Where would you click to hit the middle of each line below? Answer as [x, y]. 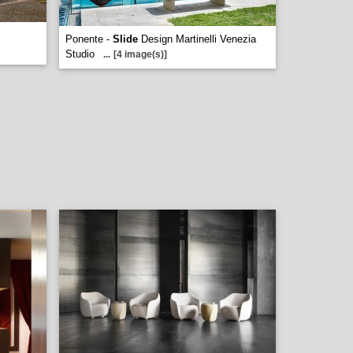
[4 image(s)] [140, 54]
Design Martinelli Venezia [197, 39]
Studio [80, 54]
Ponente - [89, 39]
